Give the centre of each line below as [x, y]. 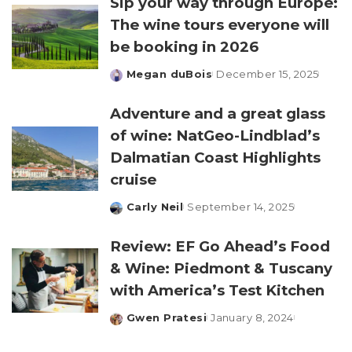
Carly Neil [155, 207]
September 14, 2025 [241, 207]
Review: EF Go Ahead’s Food [220, 246]
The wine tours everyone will [220, 25]
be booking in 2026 [184, 47]
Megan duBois [170, 74]
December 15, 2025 [268, 74]
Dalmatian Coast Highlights [215, 158]
